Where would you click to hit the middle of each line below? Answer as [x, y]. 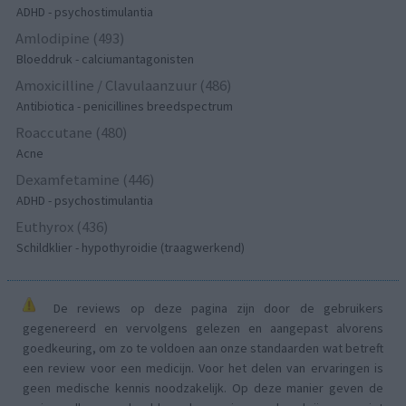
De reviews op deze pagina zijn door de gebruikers [213, 308]
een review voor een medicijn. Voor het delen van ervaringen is [203, 367]
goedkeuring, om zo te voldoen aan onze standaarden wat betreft [203, 348]
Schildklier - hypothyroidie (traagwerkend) [131, 247]
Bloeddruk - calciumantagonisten [106, 58]
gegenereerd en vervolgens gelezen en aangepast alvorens [203, 328]
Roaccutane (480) [72, 132]
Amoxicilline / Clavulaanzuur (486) [124, 85]
